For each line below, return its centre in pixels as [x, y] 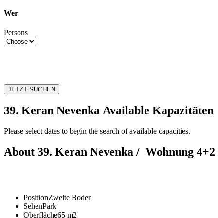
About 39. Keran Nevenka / [75, 152]
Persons [16, 32]
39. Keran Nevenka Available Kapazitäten [109, 111]
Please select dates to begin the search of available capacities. [97, 131]
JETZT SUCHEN [32, 90]
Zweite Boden [70, 197]
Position [36, 197]
